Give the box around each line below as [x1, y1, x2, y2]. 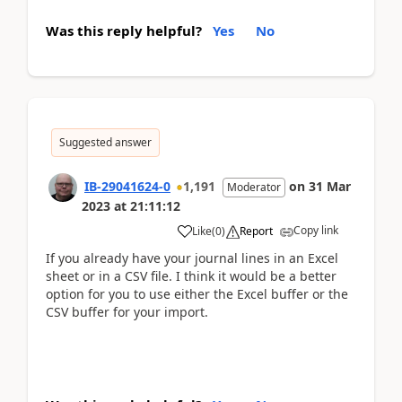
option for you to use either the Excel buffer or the [46, 284, 348, 302]
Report [240, 223, 273, 239]
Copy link [293, 222, 338, 238]
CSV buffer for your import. [46, 302, 208, 320]
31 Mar [309, 177, 351, 195]
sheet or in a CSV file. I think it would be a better [46, 267, 336, 284]
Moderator [227, 179, 281, 195]
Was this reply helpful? [46, 21, 202, 39]
